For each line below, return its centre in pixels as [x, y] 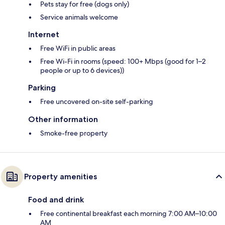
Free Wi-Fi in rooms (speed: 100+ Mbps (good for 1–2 [123, 62]
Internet [44, 35]
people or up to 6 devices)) [82, 71]
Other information [63, 120]
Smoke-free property [74, 133]
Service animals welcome [79, 17]
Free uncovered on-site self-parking [97, 102]
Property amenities [61, 177]
